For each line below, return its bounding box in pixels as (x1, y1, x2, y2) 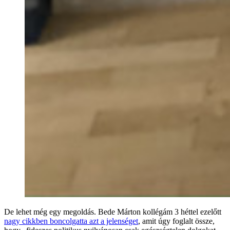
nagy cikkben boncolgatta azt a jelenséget (4, 216, 138, 225)
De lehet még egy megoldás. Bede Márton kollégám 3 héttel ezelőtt (4, 207, 221, 216)
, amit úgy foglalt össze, (138, 216, 215, 225)
